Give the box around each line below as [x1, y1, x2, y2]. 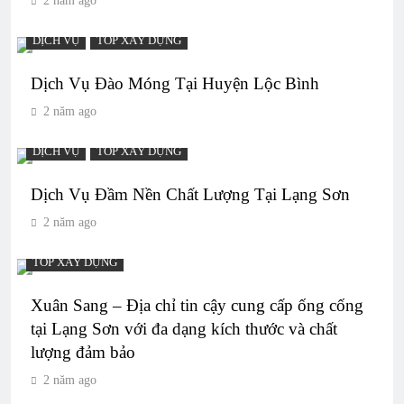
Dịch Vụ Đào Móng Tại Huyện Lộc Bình [31, 73, 319, 93]
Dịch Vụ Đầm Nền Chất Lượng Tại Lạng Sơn [31, 184, 350, 204]
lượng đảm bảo [31, 342, 135, 362]
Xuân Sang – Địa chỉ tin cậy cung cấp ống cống [31, 295, 363, 315]
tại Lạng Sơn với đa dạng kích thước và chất [31, 318, 337, 338]
